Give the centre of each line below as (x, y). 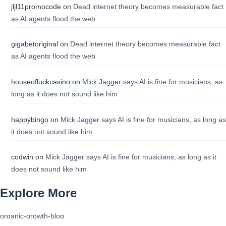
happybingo (30, 119)
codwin (22, 157)
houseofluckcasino (40, 82)
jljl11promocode (36, 6)
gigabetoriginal (34, 44)
